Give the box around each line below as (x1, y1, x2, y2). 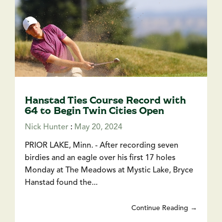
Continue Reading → (131, 204, 197, 212)
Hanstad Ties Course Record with (25, 93, 186, 106)
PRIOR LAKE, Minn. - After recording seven (25, 141, 178, 150)
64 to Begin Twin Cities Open (25, 104, 164, 116)
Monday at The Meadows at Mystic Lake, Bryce (25, 166, 193, 174)
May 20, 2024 (74, 123, 122, 131)
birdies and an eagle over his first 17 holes (25, 154, 175, 162)
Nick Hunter (25, 123, 68, 131)
